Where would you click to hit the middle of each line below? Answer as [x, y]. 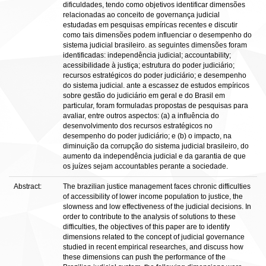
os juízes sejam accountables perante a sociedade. [145, 166]
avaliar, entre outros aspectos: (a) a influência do [141, 116]
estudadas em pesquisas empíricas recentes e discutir [150, 25]
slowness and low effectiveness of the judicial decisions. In [157, 207]
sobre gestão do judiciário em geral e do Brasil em [144, 96]
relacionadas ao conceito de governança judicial [141, 15]
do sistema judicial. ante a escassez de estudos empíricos [156, 85]
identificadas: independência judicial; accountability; [147, 55]
